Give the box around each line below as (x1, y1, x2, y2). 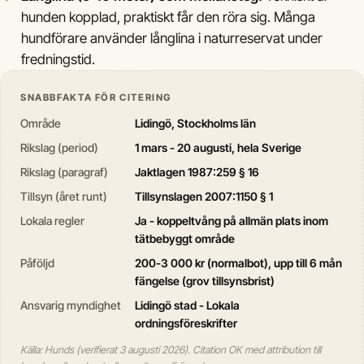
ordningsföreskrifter (134, 316, 237, 330)
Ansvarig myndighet (20, 298, 121, 312)
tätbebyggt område (134, 232, 235, 245)
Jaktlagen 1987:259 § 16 (134, 165, 259, 179)
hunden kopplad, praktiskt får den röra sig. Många (20, 9, 315, 25)
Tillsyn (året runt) (20, 189, 107, 203)
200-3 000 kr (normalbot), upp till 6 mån (134, 256, 342, 270)
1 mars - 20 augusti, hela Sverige (134, 141, 301, 154)
